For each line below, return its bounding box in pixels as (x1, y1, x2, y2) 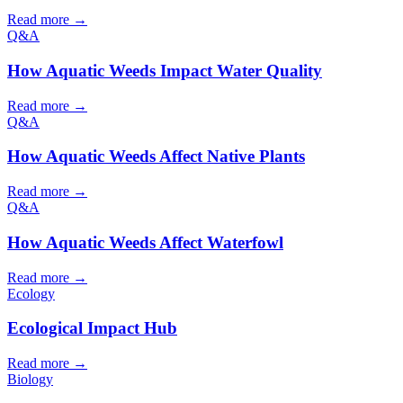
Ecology (7, 285, 55, 301)
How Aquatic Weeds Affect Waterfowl (7, 232, 283, 252)
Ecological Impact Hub (7, 318, 177, 338)
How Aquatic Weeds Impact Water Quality (7, 60, 322, 80)
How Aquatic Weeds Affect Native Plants (7, 147, 305, 166)
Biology (7, 372, 53, 388)
